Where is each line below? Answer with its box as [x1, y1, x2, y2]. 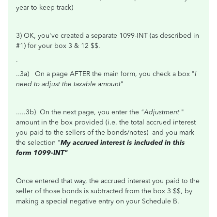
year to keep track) [16, 3, 73, 12]
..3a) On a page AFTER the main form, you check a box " [16, 70, 195, 78]
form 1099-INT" [16, 149, 68, 157]
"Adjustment [141, 108, 179, 116]
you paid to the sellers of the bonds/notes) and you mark [16, 128, 194, 137]
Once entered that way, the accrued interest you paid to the [16, 177, 200, 185]
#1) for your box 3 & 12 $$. [16, 42, 102, 50]
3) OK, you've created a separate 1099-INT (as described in [16, 31, 199, 40]
